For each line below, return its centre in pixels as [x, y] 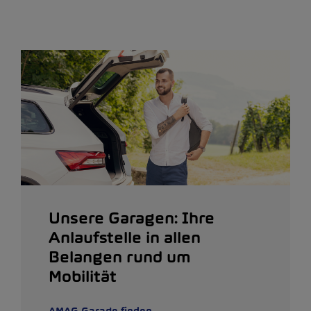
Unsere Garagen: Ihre [132, 218]
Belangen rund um [120, 257]
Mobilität [83, 276]
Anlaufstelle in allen [125, 237]
